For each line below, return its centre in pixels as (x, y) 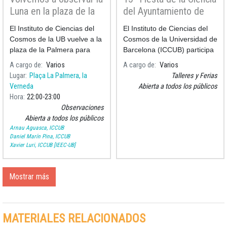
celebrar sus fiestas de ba (51, 81)
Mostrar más (29, 176)
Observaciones (82, 107)
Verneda (22, 86)
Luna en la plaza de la (52, 11)
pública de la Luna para (47, 71)
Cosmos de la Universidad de (170, 39)
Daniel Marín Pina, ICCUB (40, 136)
